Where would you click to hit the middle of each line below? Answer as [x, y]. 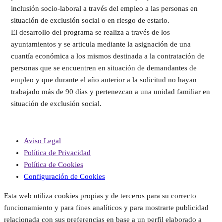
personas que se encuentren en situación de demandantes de [104, 68]
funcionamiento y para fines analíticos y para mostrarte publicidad [106, 208]
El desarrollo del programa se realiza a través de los [90, 32]
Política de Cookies [54, 165]
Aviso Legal [42, 141]
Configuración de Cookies [64, 176]
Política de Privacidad [57, 153]
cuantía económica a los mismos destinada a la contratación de [108, 56]
